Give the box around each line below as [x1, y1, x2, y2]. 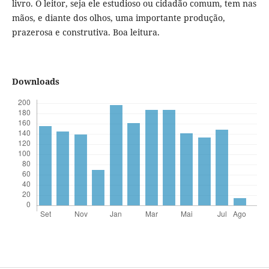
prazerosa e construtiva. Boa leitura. [11, 26, 160, 38]
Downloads [11, 76, 59, 88]
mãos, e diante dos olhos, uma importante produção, [11, 12, 225, 24]
